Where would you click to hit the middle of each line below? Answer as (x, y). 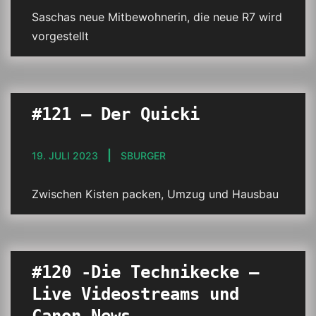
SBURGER (143, 156)
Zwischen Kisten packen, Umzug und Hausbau (155, 194)
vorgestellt (60, 36)
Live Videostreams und (135, 294)
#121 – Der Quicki (116, 114)
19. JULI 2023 (65, 156)
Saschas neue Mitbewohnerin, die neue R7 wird (157, 17)
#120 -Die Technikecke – (145, 272)
